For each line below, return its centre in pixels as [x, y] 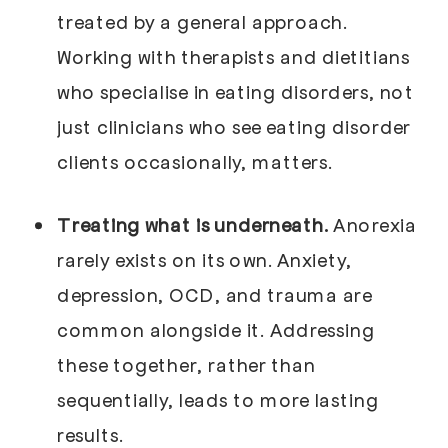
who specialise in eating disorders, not [235, 91]
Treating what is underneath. [195, 224]
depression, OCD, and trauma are [215, 294]
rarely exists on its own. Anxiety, [204, 259]
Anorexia [375, 224]
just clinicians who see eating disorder [234, 126]
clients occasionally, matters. [195, 161]
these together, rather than [186, 364]
